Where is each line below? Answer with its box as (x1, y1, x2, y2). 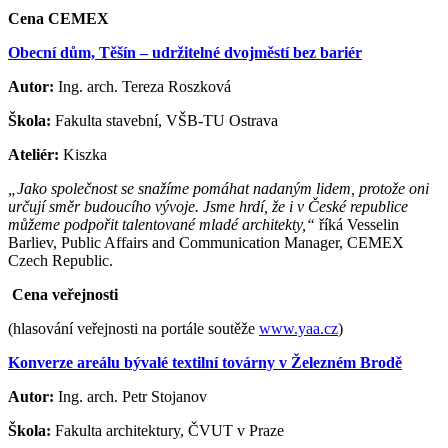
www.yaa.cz (259, 320, 338, 338)
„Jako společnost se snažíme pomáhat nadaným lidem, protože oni (8, 180, 429, 198)
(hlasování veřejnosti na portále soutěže (8, 320, 259, 338)
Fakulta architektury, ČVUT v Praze (55, 422, 284, 440)
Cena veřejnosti (12, 286, 118, 304)
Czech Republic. (8, 252, 113, 270)
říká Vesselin (315, 216, 399, 234)
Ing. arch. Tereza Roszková (58, 78, 231, 96)
